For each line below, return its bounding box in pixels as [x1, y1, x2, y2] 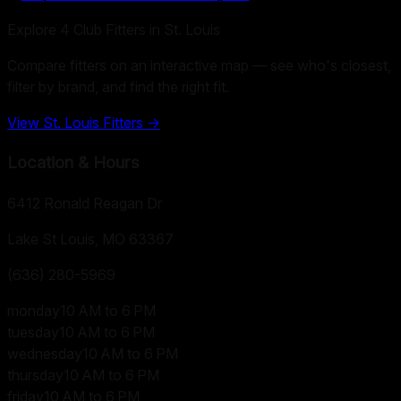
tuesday [7, 322, 59, 341]
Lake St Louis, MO [7, 229, 125, 248]
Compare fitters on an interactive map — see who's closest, [7, 56, 391, 75]
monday [7, 301, 60, 320]
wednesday [7, 344, 82, 363]
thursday [7, 365, 64, 384]
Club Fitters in [70, 21, 164, 39]
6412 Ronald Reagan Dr [7, 193, 162, 212]
